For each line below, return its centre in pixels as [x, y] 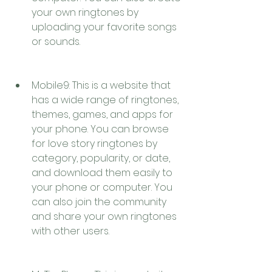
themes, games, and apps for [102, 114]
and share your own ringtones [104, 216]
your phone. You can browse [100, 129]
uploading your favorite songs [104, 27]
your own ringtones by [85, 12]
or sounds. [56, 42]
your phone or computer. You [102, 187]
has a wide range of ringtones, [105, 100]
